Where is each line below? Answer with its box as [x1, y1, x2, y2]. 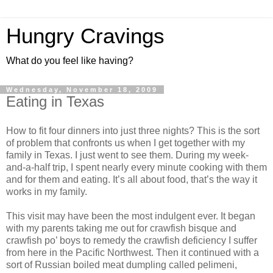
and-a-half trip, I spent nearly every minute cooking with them [6, 161, 267, 172]
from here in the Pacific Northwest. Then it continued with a [6, 247, 259, 258]
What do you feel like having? [6, 55, 133, 66]
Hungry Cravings [6, 24, 165, 48]
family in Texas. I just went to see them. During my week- [6, 149, 249, 160]
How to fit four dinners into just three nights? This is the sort [6, 125, 260, 136]
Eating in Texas [6, 93, 104, 110]
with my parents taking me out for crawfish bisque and [6, 222, 236, 233]
